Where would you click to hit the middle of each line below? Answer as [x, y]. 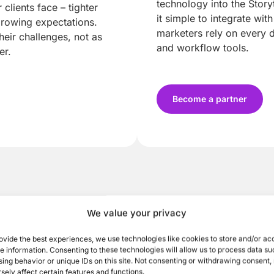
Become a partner [210, 99]
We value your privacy [137, 213]
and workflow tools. [203, 48]
